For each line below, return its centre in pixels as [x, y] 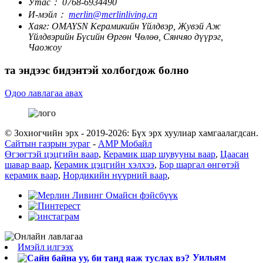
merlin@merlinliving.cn [113, 15]
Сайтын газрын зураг [48, 143]
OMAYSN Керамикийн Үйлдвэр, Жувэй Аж [136, 26]
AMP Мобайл [125, 143]
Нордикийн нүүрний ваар [115, 175]
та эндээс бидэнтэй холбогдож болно [97, 70]
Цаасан [235, 154]
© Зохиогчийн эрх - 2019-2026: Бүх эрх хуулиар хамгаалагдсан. [131, 133]
